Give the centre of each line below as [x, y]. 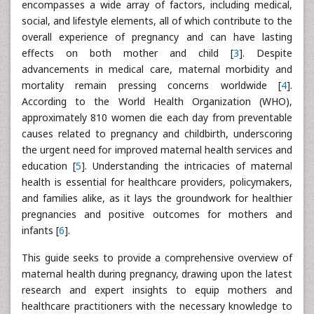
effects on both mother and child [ [128, 53]
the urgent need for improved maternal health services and [157, 149]
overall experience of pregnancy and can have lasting [157, 36]
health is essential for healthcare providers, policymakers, [157, 182]
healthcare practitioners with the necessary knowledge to [157, 306]
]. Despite [266, 53]
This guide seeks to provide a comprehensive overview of [157, 257]
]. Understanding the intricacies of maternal [187, 165]
